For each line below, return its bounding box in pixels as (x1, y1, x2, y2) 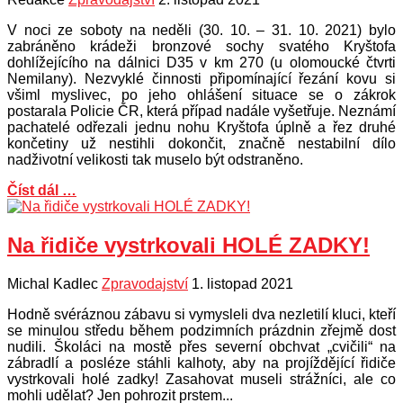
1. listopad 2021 (192, 275, 293, 291)
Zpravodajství (102, 275, 188, 291)
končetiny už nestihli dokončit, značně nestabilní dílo (7, 135, 396, 151)
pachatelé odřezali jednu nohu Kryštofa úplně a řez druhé (7, 119, 396, 135)
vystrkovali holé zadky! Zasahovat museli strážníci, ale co (7, 371, 396, 387)
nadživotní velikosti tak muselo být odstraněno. (7, 151, 325, 167)
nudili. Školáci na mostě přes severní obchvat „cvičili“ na (7, 338, 396, 354)
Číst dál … (7, 182, 76, 198)
